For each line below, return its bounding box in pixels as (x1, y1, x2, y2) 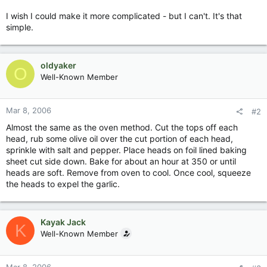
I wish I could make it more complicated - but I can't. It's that (6, 11, 242, 21)
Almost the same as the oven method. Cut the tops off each (6, 122, 238, 132)
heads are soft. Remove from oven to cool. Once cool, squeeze (6, 167, 251, 178)
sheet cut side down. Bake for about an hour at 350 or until (6, 156, 236, 166)
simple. (6, 22, 33, 32)
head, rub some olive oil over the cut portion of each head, (6, 133, 233, 144)
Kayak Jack (41, 217, 86, 227)
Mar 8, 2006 (6, 105, 51, 115)
